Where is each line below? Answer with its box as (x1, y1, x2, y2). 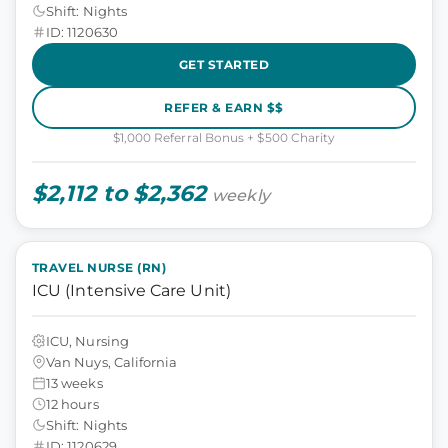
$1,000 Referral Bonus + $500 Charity (112, 130, 336, 145)
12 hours (46, 395, 99, 412)
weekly (212, 186, 270, 205)
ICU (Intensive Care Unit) (32, 281, 231, 300)
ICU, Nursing (46, 332, 129, 349)
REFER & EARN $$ (164, 99, 284, 115)
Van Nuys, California (46, 353, 178, 370)
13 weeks (46, 374, 103, 391)
